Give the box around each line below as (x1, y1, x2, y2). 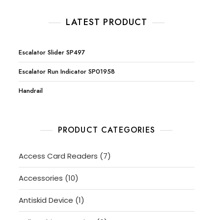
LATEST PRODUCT (65, 16, 147, 28)
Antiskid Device (18, 195, 73, 205)
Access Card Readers (18, 151, 98, 161)
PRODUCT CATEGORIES (57, 124, 156, 136)
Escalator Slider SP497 (18, 48, 85, 57)
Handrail (18, 86, 43, 95)
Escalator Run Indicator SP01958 (18, 67, 115, 76)
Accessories (18, 173, 63, 183)
